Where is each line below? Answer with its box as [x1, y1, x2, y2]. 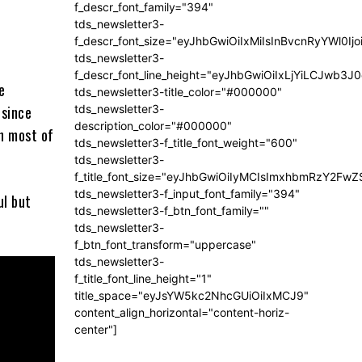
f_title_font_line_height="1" [74, 271, 212, 286]
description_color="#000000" [74, 119, 232, 133]
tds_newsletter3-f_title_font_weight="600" [74, 136, 297, 150]
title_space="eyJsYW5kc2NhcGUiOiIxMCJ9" [74, 288, 309, 303]
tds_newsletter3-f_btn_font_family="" [74, 204, 269, 218]
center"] [74, 322, 117, 337]
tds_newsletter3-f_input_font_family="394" [74, 187, 300, 201]
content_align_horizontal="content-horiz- [74, 305, 289, 320]
